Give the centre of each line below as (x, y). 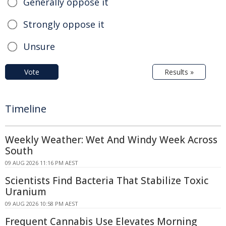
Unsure (39, 46)
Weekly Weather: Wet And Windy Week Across (111, 139)
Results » (179, 72)
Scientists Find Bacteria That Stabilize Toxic (107, 180)
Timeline (26, 108)
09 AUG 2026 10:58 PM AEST (42, 203)
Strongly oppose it (64, 24)
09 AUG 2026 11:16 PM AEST (42, 162)
